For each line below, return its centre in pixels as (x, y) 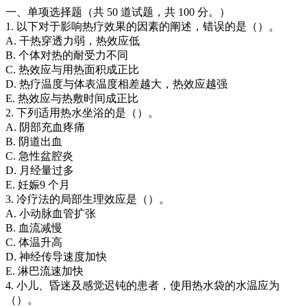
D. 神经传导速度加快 (56, 256)
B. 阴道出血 (34, 141)
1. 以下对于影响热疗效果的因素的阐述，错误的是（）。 (143, 26)
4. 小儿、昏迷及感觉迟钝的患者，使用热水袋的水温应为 (143, 285)
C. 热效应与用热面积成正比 (72, 69)
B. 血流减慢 (34, 228)
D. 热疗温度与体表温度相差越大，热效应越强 (116, 84)
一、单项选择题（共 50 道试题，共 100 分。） (118, 12)
